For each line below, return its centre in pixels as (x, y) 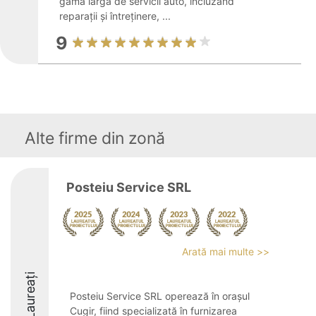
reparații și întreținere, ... (115, 16)
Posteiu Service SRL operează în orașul (160, 296)
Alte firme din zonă (95, 138)
